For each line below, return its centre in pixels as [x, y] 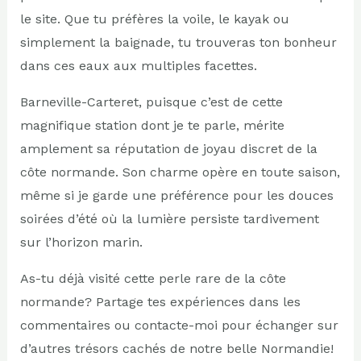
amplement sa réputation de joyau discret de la [168, 148]
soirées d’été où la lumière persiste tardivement [169, 218]
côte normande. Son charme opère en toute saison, [180, 172]
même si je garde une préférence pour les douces [176, 195]
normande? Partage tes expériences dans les [160, 301]
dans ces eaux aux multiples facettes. [138, 65]
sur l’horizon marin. [81, 242]
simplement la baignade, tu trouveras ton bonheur [178, 42]
